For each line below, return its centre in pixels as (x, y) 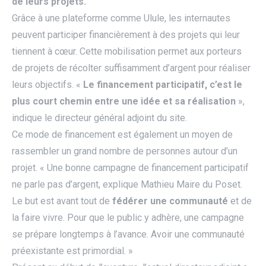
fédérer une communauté (170, 201)
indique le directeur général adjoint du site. (101, 118)
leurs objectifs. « (47, 85)
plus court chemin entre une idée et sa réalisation (124, 102)
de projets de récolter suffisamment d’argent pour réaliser (131, 68)
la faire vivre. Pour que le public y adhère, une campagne (128, 218)
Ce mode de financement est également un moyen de (122, 135)
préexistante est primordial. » (72, 251)
